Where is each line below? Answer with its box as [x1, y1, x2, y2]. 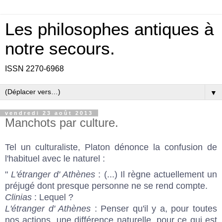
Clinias [5, 192, 32, 202]
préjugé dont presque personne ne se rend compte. [5, 180, 208, 191]
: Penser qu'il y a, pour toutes [91, 203, 218, 214]
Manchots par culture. [5, 116, 118, 129]
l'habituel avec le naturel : [5, 153, 105, 164]
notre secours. [5, 39, 115, 58]
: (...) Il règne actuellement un [95, 169, 218, 179]
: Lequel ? [32, 192, 73, 202]
